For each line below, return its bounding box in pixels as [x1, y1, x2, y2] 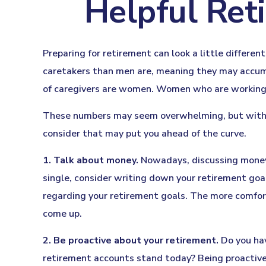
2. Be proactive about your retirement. [43, 233, 218, 247]
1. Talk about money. [43, 153, 138, 167]
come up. [43, 207, 82, 220]
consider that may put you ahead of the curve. [43, 126, 246, 140]
